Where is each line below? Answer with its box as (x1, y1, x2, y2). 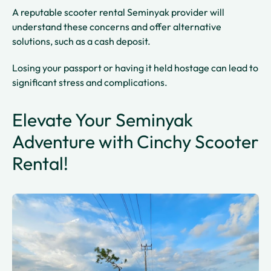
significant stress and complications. (12, 76, 168, 88)
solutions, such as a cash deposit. (12, 34, 152, 47)
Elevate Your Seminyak (12, 108, 193, 131)
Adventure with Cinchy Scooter (12, 129, 259, 153)
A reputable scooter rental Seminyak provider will (12, 5, 224, 18)
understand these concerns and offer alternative (12, 20, 221, 33)
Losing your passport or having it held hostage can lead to (12, 61, 258, 74)
